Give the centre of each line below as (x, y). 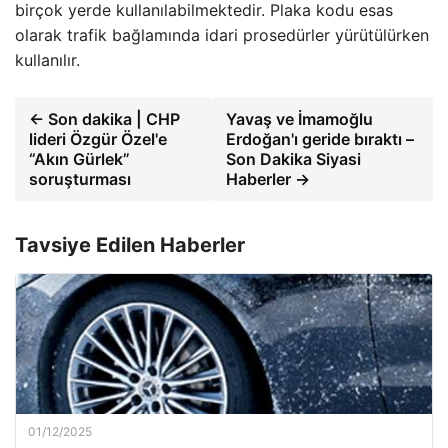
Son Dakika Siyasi (294, 159)
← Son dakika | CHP (104, 119)
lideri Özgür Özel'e (98, 139)
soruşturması (80, 179)
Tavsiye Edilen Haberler (130, 245)
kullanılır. (47, 60)
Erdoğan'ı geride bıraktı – (320, 139)
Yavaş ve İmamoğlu (300, 119)
